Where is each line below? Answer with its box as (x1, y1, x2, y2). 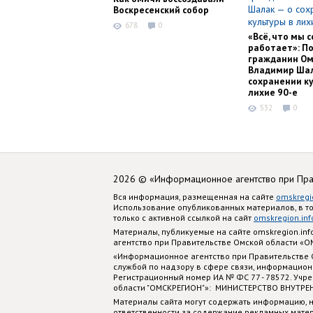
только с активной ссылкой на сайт (113, 212, 254, 223)
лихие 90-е (248, 86, 298, 99)
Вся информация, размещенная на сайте (113, 191, 276, 202)
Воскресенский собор (113, 3, 209, 17)
